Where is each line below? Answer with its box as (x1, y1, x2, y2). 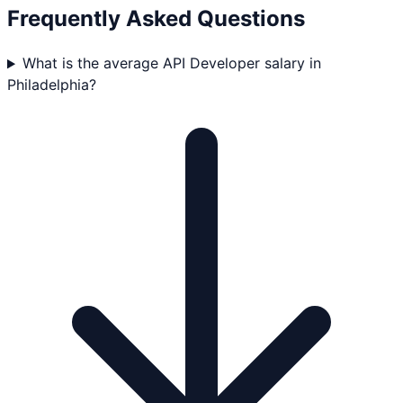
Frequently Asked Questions (7, 4, 305, 31)
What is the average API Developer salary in (22, 54, 321, 73)
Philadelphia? (7, 76, 96, 94)
